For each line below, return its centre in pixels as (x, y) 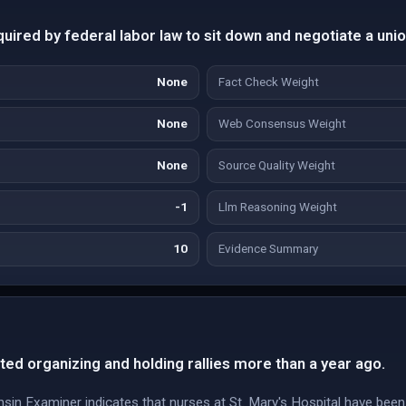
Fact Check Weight (269, 82)
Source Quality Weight (277, 165)
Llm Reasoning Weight (278, 207)
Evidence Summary (268, 249)
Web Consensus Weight (282, 124)
